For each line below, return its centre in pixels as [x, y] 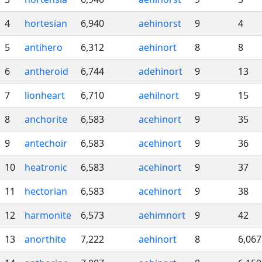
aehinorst [160, 23]
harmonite [48, 215]
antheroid [46, 71]
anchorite [46, 119]
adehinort [161, 71]
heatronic [46, 167]
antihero [44, 47]
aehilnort [159, 95]
